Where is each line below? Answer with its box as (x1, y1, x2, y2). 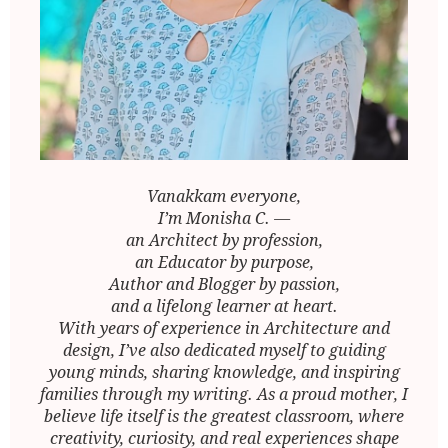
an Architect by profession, (125, 231, 323, 251)
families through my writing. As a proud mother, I (40, 385, 408, 405)
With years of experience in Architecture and (58, 319, 390, 339)
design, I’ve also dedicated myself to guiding (62, 341, 386, 361)
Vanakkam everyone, (147, 187, 301, 207)
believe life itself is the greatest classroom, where (44, 407, 404, 427)
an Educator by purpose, (134, 253, 314, 273)
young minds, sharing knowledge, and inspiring (48, 363, 400, 383)
